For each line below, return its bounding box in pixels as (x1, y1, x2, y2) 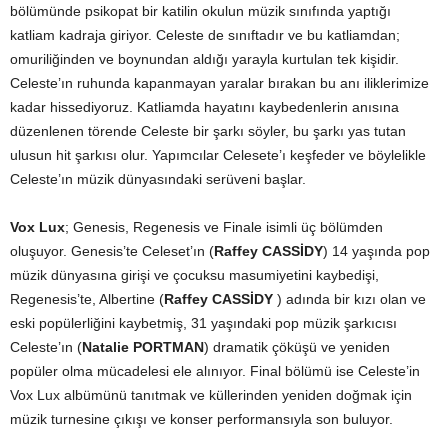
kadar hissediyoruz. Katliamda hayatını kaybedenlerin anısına (10, 99, 399, 116)
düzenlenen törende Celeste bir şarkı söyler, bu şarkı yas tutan (10, 123, 406, 140)
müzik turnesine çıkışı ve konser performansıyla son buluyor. (10, 411, 393, 428)
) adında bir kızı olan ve (273, 291, 426, 308)
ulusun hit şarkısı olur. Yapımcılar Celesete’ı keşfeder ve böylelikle (10, 147, 426, 164)
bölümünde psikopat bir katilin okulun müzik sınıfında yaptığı (10, 3, 391, 20)
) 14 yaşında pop (323, 243, 430, 260)
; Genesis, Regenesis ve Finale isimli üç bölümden (65, 219, 383, 236)
